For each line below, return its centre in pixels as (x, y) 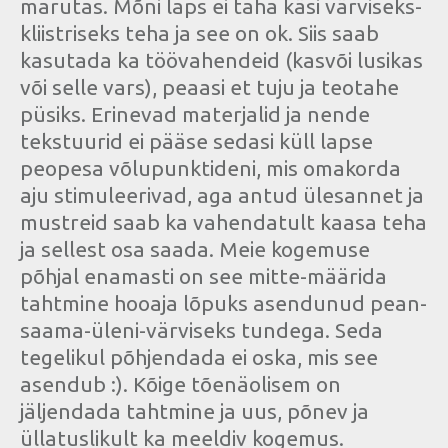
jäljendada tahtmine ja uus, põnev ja (194, 411)
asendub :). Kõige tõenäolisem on (180, 384)
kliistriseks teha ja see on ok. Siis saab (199, 33)
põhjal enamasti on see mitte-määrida (203, 276)
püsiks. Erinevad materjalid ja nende (195, 114)
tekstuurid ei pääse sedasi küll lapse (196, 141)
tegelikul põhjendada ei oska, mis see (199, 357)
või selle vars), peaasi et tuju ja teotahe (209, 87)
